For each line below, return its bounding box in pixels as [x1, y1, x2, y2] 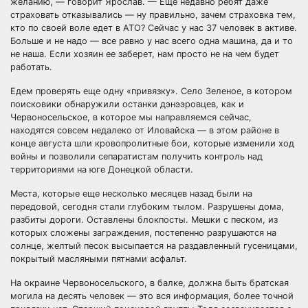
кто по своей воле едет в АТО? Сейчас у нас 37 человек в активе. [10, 23, 297, 33]
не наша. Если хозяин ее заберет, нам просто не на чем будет [10, 49, 279, 59]
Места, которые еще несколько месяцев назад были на [10, 188, 252, 199]
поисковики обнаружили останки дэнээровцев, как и [10, 99, 244, 109]
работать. [10, 62, 52, 72]
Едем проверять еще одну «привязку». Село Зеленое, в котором [10, 86, 292, 96]
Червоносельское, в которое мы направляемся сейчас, [10, 112, 252, 122]
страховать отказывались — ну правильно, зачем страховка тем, [10, 10, 296, 20]
